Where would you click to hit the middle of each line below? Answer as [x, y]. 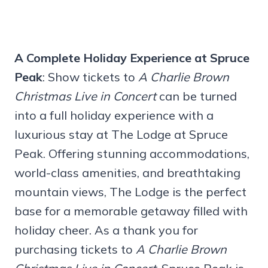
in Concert [128, 96]
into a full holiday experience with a [114, 115]
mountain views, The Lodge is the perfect [130, 191]
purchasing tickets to [75, 249]
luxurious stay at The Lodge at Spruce [121, 134]
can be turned [197, 96]
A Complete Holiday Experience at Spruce [132, 57]
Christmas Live [56, 96]
